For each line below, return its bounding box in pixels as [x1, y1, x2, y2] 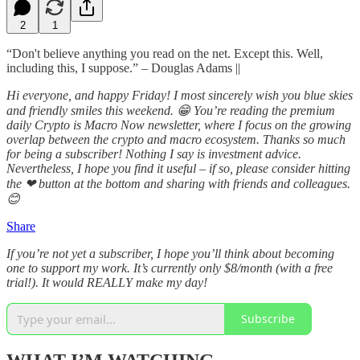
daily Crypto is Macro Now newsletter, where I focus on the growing [6, 117, 351, 132]
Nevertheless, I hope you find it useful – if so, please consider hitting [6, 161, 350, 175]
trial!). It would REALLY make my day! [6, 275, 207, 289]
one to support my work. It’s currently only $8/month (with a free [6, 260, 333, 275]
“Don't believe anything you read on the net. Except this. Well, [6, 46, 323, 60]
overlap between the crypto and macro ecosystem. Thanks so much [6, 132, 346, 146]
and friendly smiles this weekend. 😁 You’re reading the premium [6, 103, 335, 117]
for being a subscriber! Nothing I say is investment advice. [6, 146, 301, 161]
